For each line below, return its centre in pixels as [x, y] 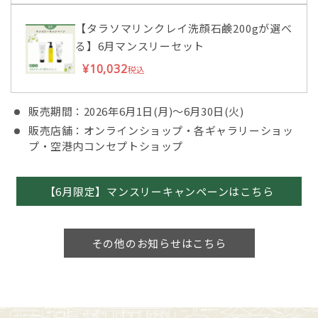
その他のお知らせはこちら [159, 243]
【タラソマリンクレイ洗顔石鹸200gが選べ [184, 28]
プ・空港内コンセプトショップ [106, 146]
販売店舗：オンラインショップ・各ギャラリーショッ [161, 131]
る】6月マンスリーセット [140, 46]
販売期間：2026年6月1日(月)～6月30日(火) [136, 111]
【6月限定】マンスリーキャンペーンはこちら [159, 192]
